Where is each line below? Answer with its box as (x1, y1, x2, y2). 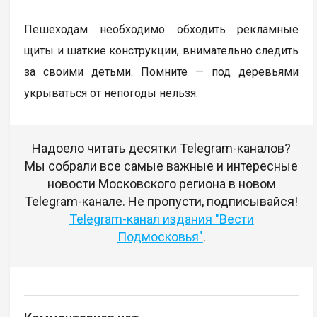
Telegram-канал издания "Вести (69, 211, 254, 226)
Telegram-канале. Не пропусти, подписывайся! (25, 193, 299, 209)
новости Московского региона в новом (47, 175, 276, 191)
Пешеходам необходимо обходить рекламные (24, 22, 299, 36)
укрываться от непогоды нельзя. (24, 86, 199, 100)
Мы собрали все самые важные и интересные (25, 158, 299, 173)
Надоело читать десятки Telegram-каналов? (32, 140, 292, 156)
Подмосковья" (117, 229, 203, 244)
